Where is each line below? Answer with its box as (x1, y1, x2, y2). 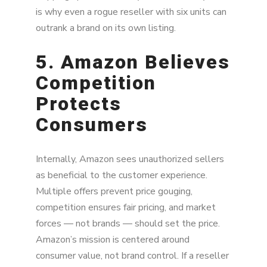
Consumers (36, 113, 148, 136)
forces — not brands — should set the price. (36, 216, 220, 230)
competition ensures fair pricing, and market (36, 200, 216, 214)
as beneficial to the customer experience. (36, 168, 207, 182)
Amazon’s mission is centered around (36, 232, 190, 246)
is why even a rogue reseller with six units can (36, 5, 226, 18)
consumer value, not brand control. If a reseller (36, 249, 229, 262)
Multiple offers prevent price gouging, (36, 184, 193, 198)
